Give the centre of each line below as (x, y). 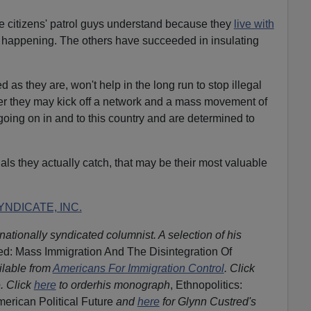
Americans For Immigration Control (138, 268)
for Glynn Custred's (208, 301)
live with (254, 24)
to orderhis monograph (113, 285)
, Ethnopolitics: (206, 285)
